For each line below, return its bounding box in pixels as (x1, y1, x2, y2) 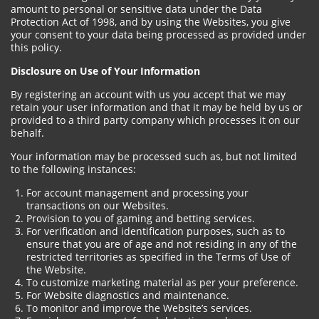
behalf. (11, 126, 44, 140)
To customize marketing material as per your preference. (26, 276, 298, 289)
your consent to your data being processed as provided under (11, 28, 306, 41)
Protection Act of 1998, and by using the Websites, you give (11, 15, 291, 28)
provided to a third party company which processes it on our (11, 113, 300, 127)
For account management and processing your (26, 186, 249, 199)
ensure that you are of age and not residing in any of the (26, 237, 297, 251)
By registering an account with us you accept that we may (11, 88, 286, 101)
